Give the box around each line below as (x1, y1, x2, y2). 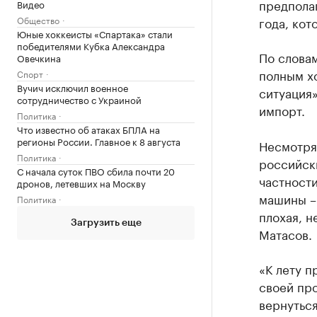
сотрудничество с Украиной (17, 92, 142, 106)
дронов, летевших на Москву (17, 175, 146, 190)
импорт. (258, 100, 305, 119)
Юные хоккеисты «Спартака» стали (17, 26, 173, 40)
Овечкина (17, 50, 61, 64)
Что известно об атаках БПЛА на (17, 122, 160, 136)
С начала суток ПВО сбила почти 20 (17, 163, 175, 178)
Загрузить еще (70, 218, 142, 228)
